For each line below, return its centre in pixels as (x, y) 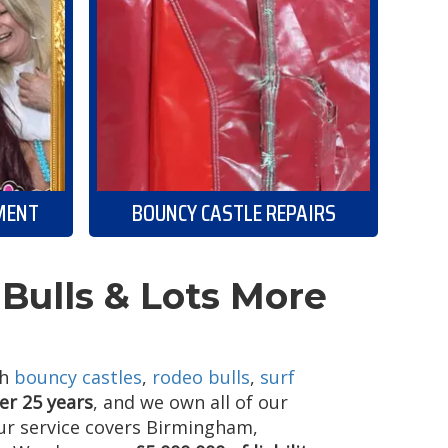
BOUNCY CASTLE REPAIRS (233, 213)
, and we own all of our (190, 402)
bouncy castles (78, 377)
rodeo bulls (201, 377)
